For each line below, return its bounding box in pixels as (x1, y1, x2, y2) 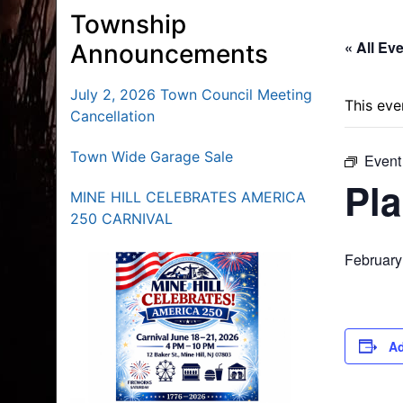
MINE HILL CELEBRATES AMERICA (70, 187, 306, 206)
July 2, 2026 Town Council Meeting (70, 85, 312, 103)
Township (70, 8, 186, 40)
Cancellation (70, 106, 155, 125)
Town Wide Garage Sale (70, 147, 233, 166)
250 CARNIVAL (70, 209, 173, 228)
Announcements (70, 38, 268, 69)
